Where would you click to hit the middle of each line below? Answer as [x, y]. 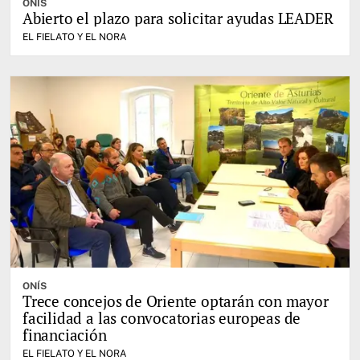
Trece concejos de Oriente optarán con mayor [176, 301]
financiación [65, 334]
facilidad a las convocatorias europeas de [162, 317]
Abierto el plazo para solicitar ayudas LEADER [178, 18]
